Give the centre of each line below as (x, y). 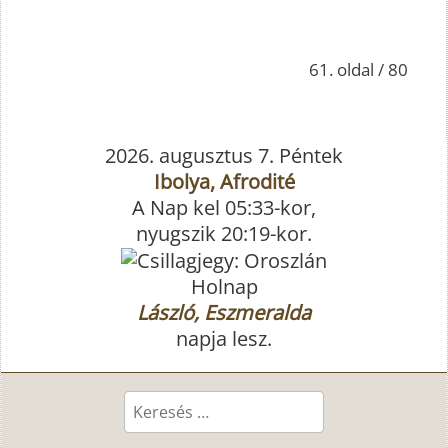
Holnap (224, 287)
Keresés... (167, 403)
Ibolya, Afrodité (224, 181)
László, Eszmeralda (224, 313)
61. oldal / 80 (358, 69)
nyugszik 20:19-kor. (224, 233)
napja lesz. (224, 339)
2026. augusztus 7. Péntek (224, 155)
